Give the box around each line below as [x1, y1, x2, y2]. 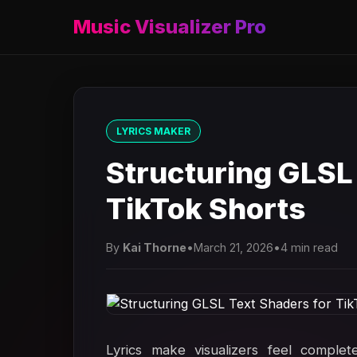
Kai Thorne [123, 241, 186, 254]
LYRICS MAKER [116, 125, 190, 137]
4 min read [280, 241, 338, 254]
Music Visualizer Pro [73, 15, 266, 38]
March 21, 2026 [194, 241, 273, 254]
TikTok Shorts [106, 190, 306, 226]
